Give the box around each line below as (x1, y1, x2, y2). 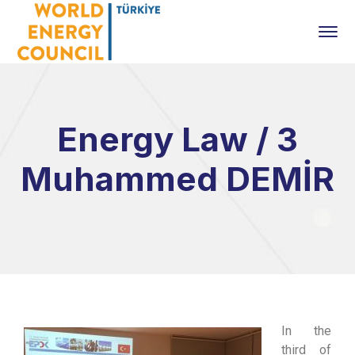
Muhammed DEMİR (21, 158, 334, 199)
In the (281, 323, 331, 338)
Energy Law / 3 (57, 119, 298, 159)
